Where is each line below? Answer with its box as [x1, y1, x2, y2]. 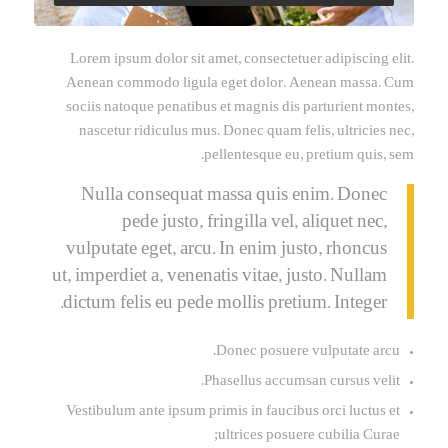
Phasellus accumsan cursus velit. [204, 374, 401, 390]
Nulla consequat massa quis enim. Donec [81, 188, 388, 207]
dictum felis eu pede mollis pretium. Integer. [63, 296, 388, 315]
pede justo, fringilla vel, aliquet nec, [122, 215, 388, 234]
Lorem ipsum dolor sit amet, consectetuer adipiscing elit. [70, 52, 415, 68]
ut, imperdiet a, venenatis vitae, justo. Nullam [52, 269, 388, 288]
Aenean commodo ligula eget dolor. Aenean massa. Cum [66, 76, 415, 92]
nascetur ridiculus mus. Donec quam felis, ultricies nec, [79, 124, 415, 140]
